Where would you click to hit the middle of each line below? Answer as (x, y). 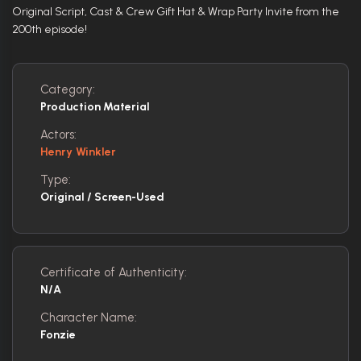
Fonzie (58, 334)
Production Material (95, 106)
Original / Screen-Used (102, 197)
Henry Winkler (79, 151)
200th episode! (50, 29)
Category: (68, 89)
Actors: (58, 134)
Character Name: (89, 317)
